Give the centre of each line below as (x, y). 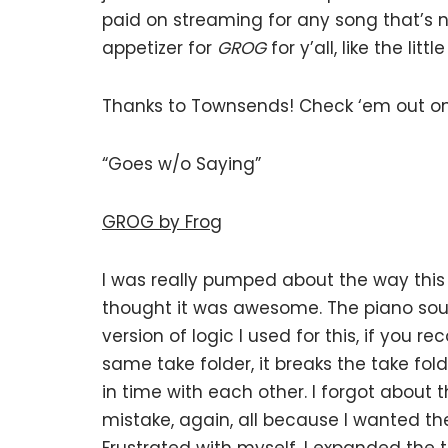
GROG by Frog (162, 222)
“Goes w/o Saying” (181, 164)
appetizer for (159, 48)
